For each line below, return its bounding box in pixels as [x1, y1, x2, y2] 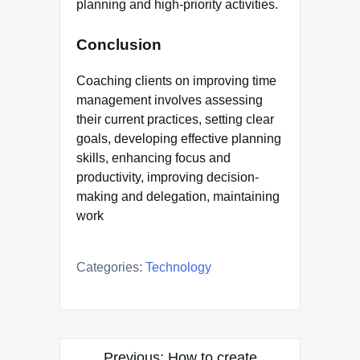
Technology [145, 260, 211, 274]
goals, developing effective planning [76, 131, 281, 145]
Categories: [76, 260, 142, 274]
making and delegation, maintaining [76, 189, 280, 203]
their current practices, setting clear [76, 112, 274, 126]
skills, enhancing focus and [76, 150, 231, 165]
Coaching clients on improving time [76, 73, 276, 88]
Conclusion [76, 35, 162, 53]
